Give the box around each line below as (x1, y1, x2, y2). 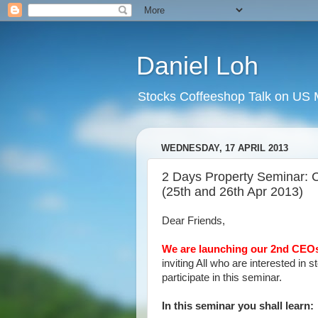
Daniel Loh (136, 51, 258, 80)
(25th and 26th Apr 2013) (162, 184, 303, 199)
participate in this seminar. (162, 272, 282, 283)
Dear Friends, (162, 215, 225, 226)
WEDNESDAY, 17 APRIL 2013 (161, 143, 288, 154)
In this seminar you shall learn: (162, 300, 314, 312)
